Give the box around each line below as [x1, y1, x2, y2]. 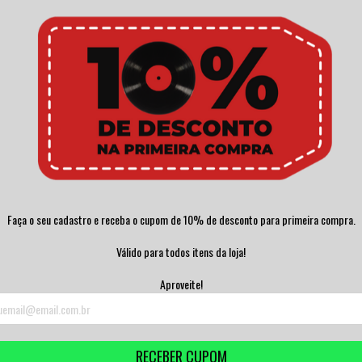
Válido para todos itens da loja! [116, 243, 246, 261]
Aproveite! [159, 276, 203, 293]
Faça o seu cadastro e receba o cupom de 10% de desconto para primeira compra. [6, 211, 356, 229]
